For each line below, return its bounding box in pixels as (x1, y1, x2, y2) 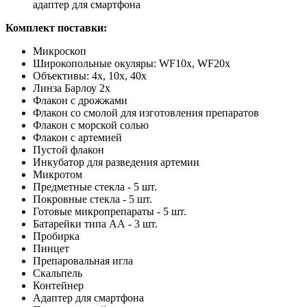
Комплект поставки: (5, 22, 107, 34)
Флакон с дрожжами (33, 95, 127, 107)
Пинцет (33, 243, 69, 255)
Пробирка (33, 230, 79, 243)
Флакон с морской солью (33, 119, 149, 132)
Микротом (33, 169, 82, 181)
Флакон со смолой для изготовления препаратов (33, 107, 259, 119)
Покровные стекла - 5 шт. (33, 193, 152, 206)
